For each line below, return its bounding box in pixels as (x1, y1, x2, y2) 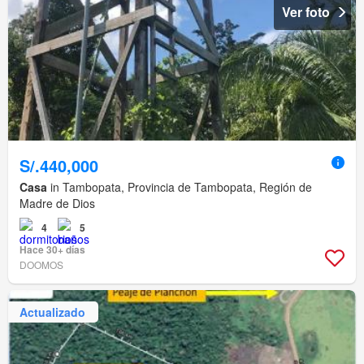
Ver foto (282, 2, 330, 22)
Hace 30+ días (19, 242, 85, 258)
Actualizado (19, 303, 85, 320)
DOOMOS (19, 258, 63, 272)
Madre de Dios (19, 195, 95, 212)
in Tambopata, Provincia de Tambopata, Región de (47, 179, 312, 196)
